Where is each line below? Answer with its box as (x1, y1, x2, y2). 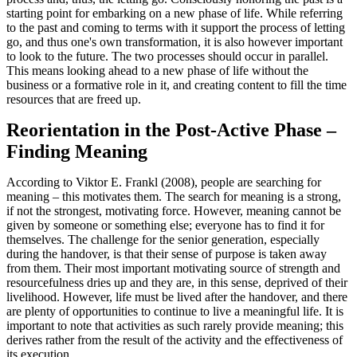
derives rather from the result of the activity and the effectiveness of (6, 333, 343, 347)
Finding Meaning (6, 141, 152, 163)
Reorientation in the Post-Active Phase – (6, 120, 336, 141)
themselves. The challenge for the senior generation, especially (6, 233, 320, 247)
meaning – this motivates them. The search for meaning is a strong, (6, 190, 341, 204)
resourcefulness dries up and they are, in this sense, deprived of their (6, 276, 347, 290)
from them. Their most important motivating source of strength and (6, 261, 340, 276)
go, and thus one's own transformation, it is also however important (6, 35, 343, 49)
